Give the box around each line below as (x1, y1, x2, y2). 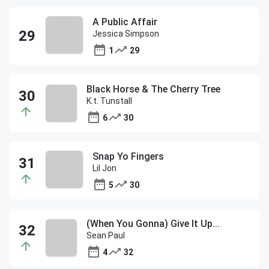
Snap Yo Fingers (92, 151, 164, 162)
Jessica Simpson (92, 29, 159, 38)
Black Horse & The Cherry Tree (86, 83, 221, 95)
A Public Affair (92, 16, 157, 28)
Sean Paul (86, 231, 125, 240)
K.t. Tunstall (86, 96, 133, 106)
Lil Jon (92, 163, 116, 173)
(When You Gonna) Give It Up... (86, 218, 220, 229)
